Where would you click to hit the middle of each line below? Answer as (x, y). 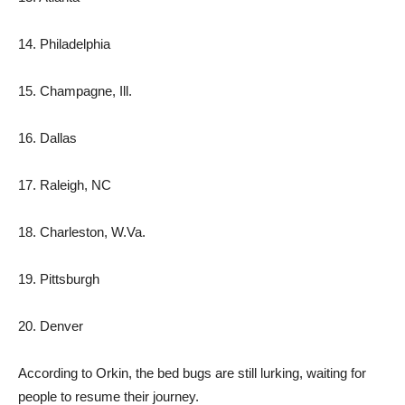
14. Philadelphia (64, 44)
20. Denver (51, 326)
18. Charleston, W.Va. (82, 232)
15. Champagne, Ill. (75, 91)
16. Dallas (47, 138)
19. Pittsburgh (59, 279)
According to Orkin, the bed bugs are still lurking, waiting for (192, 373)
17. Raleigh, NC (65, 185)
